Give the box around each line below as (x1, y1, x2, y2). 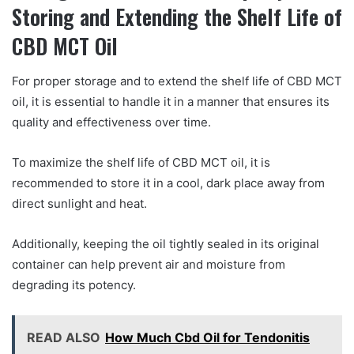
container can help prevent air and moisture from (12, 257, 285, 273)
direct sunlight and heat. (12, 196, 147, 212)
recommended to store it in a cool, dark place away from (12, 175, 325, 191)
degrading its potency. (12, 277, 136, 293)
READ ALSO (27, 330, 100, 346)
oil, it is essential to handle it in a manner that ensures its (12, 94, 330, 110)
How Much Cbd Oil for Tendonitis (105, 330, 310, 346)
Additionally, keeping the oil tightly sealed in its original (12, 236, 319, 252)
